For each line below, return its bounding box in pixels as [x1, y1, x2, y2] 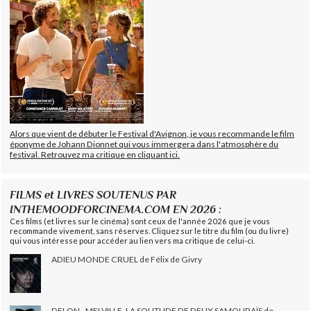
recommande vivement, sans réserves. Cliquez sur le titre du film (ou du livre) [10, 226, 289, 236]
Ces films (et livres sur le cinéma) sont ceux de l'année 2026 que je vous [10, 217, 271, 226]
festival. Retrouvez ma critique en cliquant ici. [10, 149, 180, 160]
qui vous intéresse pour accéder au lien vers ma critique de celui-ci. [10, 236, 255, 246]
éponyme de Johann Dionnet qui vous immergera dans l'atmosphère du [10, 139, 279, 150]
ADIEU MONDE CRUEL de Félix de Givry [51, 254, 203, 265]
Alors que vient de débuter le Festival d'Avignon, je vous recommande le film [10, 128, 295, 140]
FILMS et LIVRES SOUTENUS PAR [10, 188, 177, 202]
